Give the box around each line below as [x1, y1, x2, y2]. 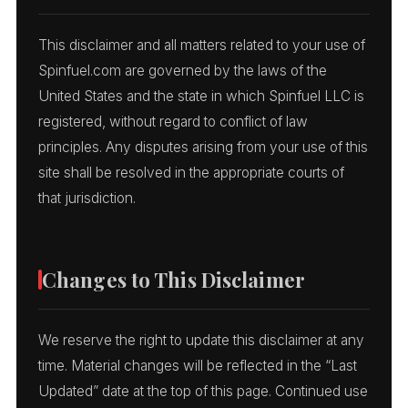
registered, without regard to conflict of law [38, 112, 308, 130]
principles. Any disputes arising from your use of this [38, 138, 368, 156]
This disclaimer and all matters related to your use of [38, 36, 365, 54]
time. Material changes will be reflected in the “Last [38, 356, 357, 374]
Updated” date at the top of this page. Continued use [38, 382, 368, 400]
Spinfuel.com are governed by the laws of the [38, 61, 327, 79]
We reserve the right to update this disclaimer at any [38, 331, 364, 349]
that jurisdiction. [38, 189, 136, 207]
